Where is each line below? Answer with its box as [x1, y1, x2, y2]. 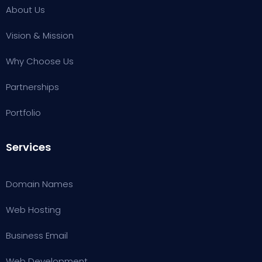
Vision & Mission [6, 29, 74, 42]
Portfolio [6, 106, 41, 119]
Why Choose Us [6, 55, 74, 67]
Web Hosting [6, 204, 61, 216]
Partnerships [6, 81, 59, 93]
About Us [6, 4, 45, 16]
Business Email [6, 229, 68, 242]
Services [6, 140, 51, 154]
